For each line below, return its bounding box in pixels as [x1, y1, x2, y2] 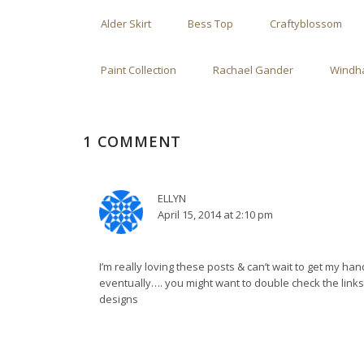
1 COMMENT [83, 131, 182, 151]
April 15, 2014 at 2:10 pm [158, 206, 273, 222]
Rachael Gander [213, 62, 293, 77]
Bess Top [188, 15, 233, 31]
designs [99, 291, 138, 306]
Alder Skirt [101, 15, 151, 31]
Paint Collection [101, 62, 176, 77]
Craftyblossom [270, 15, 342, 31]
